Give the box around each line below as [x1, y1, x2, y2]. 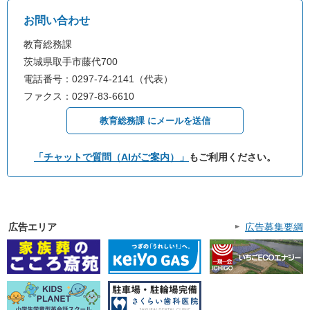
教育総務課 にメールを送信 [100, 116, 210, 127]
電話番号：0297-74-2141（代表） [24, 73, 173, 84]
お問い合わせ [24, 15, 90, 27]
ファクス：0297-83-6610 [24, 90, 134, 102]
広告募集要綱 [245, 221, 303, 233]
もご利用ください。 [189, 152, 276, 163]
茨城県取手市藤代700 [24, 56, 118, 67]
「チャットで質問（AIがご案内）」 [34, 152, 189, 163]
